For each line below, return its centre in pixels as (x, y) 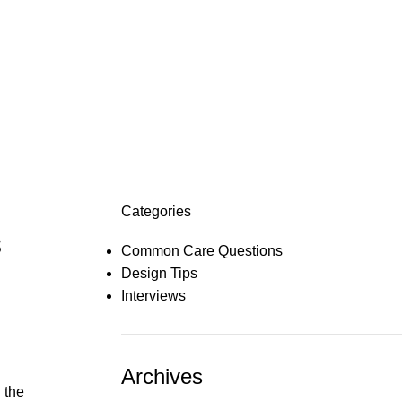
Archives (162, 376)
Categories (156, 211)
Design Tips (159, 273)
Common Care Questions (201, 251)
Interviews (153, 296)
